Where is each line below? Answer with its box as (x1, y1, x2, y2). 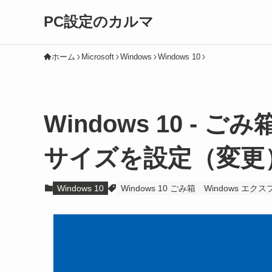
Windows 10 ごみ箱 (121, 183, 195, 193)
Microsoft (81, 52, 114, 61)
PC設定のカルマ (44, 13, 154, 30)
